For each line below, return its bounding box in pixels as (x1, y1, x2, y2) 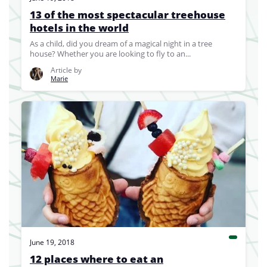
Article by (51, 64, 82, 75)
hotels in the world (30, 20, 129, 35)
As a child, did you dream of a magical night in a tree (30, 38, 212, 49)
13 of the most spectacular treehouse (30, 7, 225, 21)
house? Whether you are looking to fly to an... (30, 48, 191, 59)
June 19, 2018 (30, 237, 74, 248)
